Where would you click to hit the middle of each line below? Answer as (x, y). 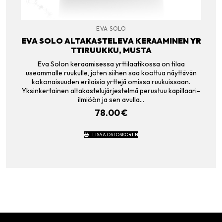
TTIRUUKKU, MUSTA (111, 50)
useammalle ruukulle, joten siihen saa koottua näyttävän (111, 73)
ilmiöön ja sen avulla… (111, 99)
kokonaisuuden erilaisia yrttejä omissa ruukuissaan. (111, 82)
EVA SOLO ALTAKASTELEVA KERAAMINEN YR (111, 41)
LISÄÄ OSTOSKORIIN (115, 135)
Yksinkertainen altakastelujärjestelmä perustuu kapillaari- (111, 90)
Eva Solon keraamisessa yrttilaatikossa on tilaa (111, 64)
